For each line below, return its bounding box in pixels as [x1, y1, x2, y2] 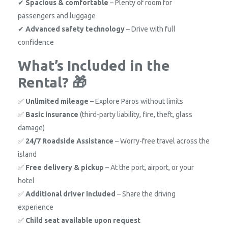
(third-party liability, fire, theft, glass [78, 110, 192, 119]
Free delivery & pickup [25, 163, 104, 172]
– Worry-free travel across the [113, 136, 210, 145]
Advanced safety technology [25, 24, 125, 33]
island [18, 150, 37, 158]
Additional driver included [25, 189, 116, 198]
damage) [18, 123, 45, 132]
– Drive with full [125, 24, 176, 33]
